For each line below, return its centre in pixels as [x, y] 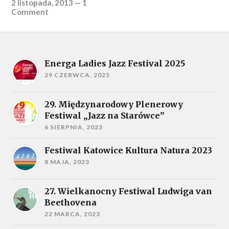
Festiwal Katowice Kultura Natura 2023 [129, 150]
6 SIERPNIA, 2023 [74, 127]
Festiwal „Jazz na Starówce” [105, 115]
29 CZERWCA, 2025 [77, 75]
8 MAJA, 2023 [67, 162]
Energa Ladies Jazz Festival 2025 [115, 63]
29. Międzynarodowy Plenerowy [114, 104]
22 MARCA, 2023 [73, 214]
